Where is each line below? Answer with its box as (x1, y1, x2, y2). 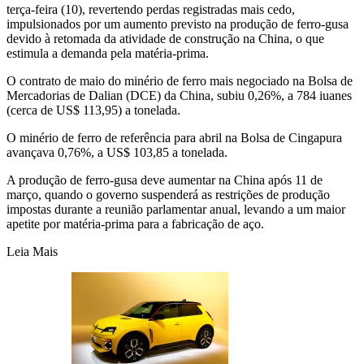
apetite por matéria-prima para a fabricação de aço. (6, 216, 264, 231)
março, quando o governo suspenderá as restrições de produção (6, 187, 330, 201)
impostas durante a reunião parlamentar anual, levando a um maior (6, 201, 345, 216)
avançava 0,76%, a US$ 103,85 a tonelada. (6, 145, 227, 159)
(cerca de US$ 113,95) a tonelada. (6, 102, 180, 117)
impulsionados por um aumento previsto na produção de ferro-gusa (6, 16, 349, 31)
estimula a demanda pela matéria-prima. (6, 45, 209, 60)
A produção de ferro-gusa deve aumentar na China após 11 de (6, 172, 323, 187)
